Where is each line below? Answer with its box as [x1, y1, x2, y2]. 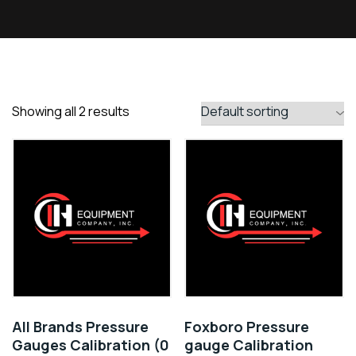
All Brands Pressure [12, 317, 149, 337]
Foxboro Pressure [184, 317, 310, 337]
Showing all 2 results [12, 103, 130, 121]
